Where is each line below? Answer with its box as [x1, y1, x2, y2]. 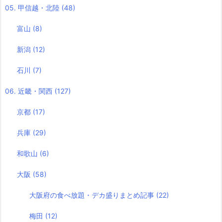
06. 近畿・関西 [5, 87, 55, 96]
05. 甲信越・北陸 [5, 3, 61, 12]
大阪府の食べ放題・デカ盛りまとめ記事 [29, 191, 156, 200]
